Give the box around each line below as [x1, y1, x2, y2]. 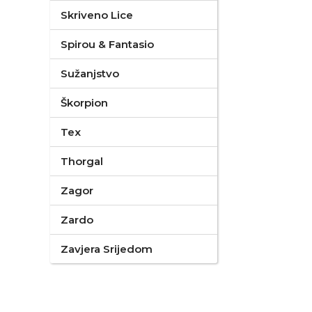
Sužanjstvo [61, 67, 119, 80]
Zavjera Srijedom [61, 242, 153, 256]
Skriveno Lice [61, 8, 133, 22]
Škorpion [61, 96, 108, 109]
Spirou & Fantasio [61, 38, 154, 51]
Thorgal [61, 155, 103, 168]
